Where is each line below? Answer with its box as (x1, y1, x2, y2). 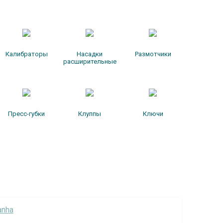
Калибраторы (5, 50, 48, 58)
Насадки (77, 50, 103, 58)
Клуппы (78, 110, 102, 117)
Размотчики (134, 50, 171, 58)
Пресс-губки (8, 110, 45, 117)
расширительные (63, 58, 116, 65)
